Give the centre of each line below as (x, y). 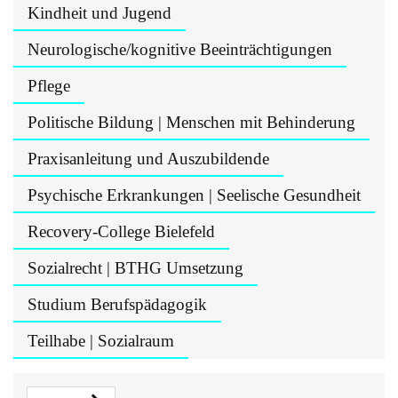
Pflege (49, 86)
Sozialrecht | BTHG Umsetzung (135, 268)
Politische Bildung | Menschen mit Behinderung (191, 122)
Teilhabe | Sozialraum (101, 341)
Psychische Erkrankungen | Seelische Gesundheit (194, 195)
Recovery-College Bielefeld (121, 231)
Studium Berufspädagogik (117, 304)
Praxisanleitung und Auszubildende (148, 159)
